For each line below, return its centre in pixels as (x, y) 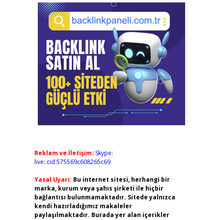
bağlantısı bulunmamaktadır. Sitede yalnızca (105, 197)
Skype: (104, 153)
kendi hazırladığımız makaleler (83, 206)
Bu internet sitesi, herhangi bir (121, 179)
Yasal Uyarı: (53, 179)
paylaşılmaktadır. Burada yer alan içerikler (102, 215)
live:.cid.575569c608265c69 (72, 162)
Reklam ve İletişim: (64, 153)
